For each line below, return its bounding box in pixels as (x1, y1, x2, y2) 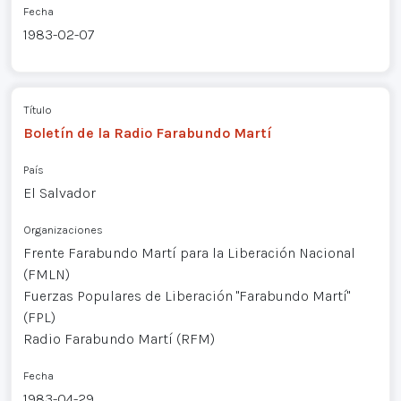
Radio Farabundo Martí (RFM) (22, 330, 215, 348)
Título (22, 103, 52, 117)
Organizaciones (22, 223, 103, 237)
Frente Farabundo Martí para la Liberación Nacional (22, 244, 355, 262)
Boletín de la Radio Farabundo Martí (22, 124, 271, 142)
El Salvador (22, 184, 96, 202)
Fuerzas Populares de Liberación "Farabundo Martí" (22, 287, 350, 305)
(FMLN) (22, 266, 70, 284)
